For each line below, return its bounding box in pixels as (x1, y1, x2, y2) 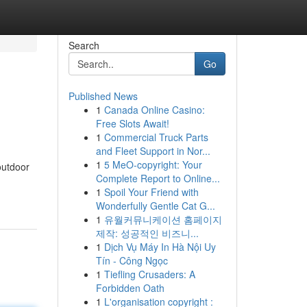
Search (68, 38, 99, 52)
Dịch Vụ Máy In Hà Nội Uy (103, 240, 216, 254)
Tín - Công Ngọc (95, 254, 168, 267)
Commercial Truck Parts (103, 130, 208, 144)
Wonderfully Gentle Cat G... (95, 199, 215, 212)
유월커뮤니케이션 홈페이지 (103, 212, 222, 226)
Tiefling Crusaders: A (103, 267, 195, 281)
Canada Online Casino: (103, 103, 205, 116)
